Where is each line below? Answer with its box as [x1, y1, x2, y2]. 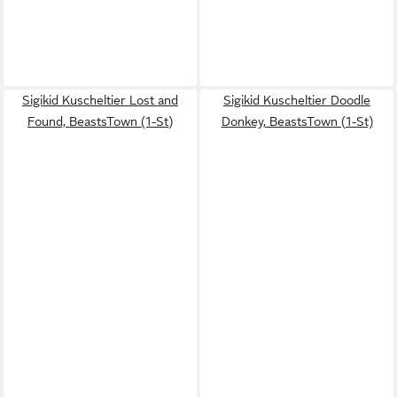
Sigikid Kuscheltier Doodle [223, 93, 370, 107]
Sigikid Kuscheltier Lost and [22, 93, 178, 107]
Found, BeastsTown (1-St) [27, 114, 173, 128]
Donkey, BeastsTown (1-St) [221, 114, 373, 128]
